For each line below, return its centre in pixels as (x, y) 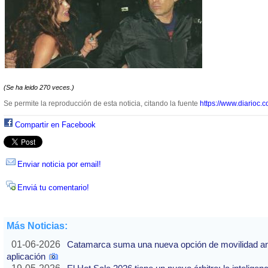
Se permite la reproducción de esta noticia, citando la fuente (102, 104)
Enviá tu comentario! (53, 188)
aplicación (26, 257)
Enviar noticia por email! (59, 165)
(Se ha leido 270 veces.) (39, 88)
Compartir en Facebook (55, 125)
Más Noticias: (37, 226)
